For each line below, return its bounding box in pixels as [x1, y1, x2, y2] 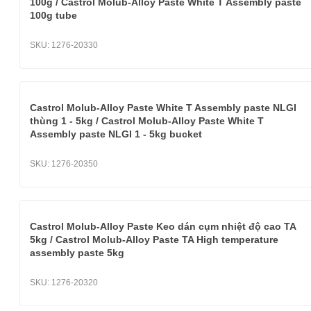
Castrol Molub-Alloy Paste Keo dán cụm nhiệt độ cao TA [30, 221, 296, 232]
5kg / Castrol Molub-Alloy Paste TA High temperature [30, 234, 278, 245]
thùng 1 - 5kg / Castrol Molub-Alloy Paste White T [30, 115, 264, 126]
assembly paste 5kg [30, 247, 124, 258]
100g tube [30, 10, 77, 21]
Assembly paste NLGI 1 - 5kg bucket [30, 128, 202, 140]
